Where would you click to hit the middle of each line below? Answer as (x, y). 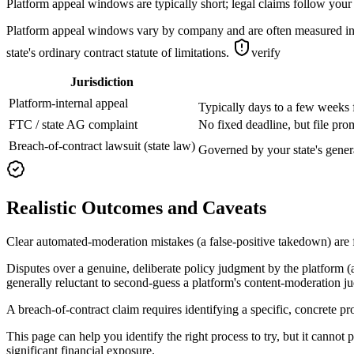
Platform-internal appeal (68, 104)
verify (266, 53)
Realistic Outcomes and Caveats (136, 208)
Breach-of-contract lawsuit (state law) (102, 146)
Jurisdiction (102, 82)
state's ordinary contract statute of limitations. (119, 53)
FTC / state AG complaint (73, 125)
